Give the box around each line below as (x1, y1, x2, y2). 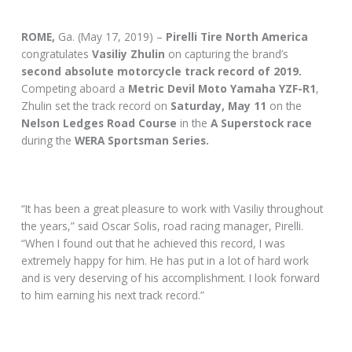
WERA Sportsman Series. (75, 132, 210, 148)
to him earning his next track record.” (21, 288, 205, 303)
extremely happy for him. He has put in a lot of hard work (21, 253, 310, 269)
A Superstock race (207, 115, 313, 130)
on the (266, 97, 302, 113)
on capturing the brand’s (165, 46, 289, 61)
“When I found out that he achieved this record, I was (21, 236, 286, 251)
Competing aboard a (21, 80, 129, 96)
